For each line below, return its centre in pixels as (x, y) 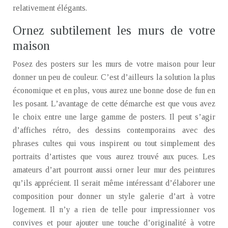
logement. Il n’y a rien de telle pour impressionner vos (114, 209)
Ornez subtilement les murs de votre (114, 30)
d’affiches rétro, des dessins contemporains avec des (114, 130)
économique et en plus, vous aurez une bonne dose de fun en (114, 90)
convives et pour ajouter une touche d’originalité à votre (114, 223)
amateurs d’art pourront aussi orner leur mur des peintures (114, 170)
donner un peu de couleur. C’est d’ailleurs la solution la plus (114, 77)
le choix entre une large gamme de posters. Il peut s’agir (114, 117)
